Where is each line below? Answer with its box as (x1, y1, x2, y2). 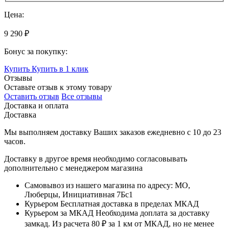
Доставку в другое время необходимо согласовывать (4, 154, 187, 164)
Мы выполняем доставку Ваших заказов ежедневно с (4, 128, 193, 137)
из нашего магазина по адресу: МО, (64, 181, 190, 190)
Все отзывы (61, 92, 102, 101)
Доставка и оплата (4, 101, 68, 110)
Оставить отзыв (4, 92, 59, 101)
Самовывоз (25, 181, 64, 190)
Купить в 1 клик (32, 64, 88, 74)
